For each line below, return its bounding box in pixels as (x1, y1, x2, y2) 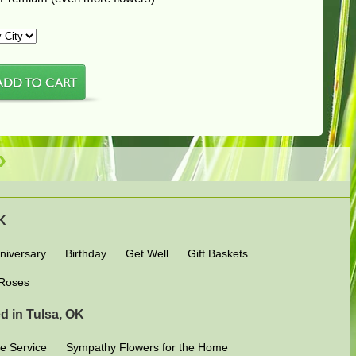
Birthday (64, 247, 106, 260)
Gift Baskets (187, 247, 248, 260)
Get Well (125, 247, 168, 260)
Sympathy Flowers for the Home (65, 341, 228, 354)
